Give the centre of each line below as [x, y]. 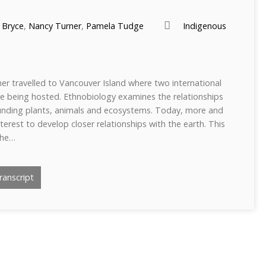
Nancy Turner [55, 26]
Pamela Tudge [115, 26]
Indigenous [205, 26]
